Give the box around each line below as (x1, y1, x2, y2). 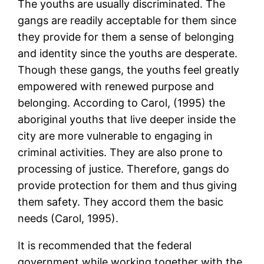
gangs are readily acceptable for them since (18, 14, 237, 27)
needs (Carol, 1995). (18, 212, 119, 225)
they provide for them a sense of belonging (18, 31, 235, 44)
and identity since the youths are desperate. (18, 47, 238, 60)
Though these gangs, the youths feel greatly (18, 64, 240, 77)
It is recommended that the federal (18, 239, 192, 252)
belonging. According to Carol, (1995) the (18, 97, 226, 110)
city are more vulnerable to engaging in (18, 130, 213, 143)
